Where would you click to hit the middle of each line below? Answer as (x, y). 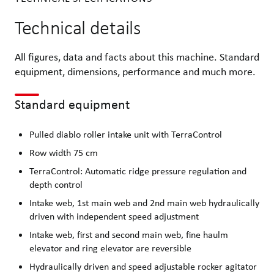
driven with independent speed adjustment (114, 217)
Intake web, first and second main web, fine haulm (129, 235)
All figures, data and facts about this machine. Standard (137, 57)
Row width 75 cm (64, 153)
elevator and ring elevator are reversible (110, 248)
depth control (56, 185)
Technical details (78, 28)
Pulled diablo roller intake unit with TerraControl (126, 135)
